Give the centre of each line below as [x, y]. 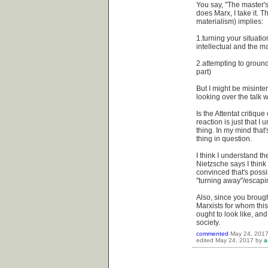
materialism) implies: [230, 21]
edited [205, 240]
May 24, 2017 [234, 240]
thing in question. [224, 138]
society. [208, 222]
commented [212, 233]
